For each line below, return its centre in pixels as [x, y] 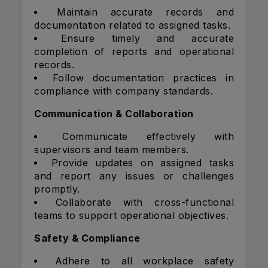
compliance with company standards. [124, 91]
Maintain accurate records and [145, 12]
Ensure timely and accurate [147, 39]
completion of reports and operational [134, 52]
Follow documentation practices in [143, 78]
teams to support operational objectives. [131, 216]
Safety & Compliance [87, 238]
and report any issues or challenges [134, 176]
